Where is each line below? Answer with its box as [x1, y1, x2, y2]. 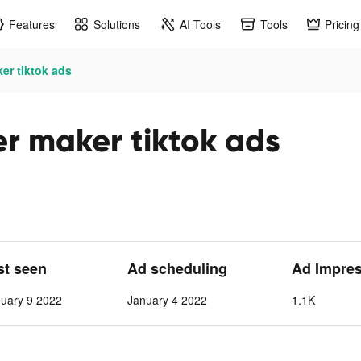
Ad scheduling [127, 258, 227, 279]
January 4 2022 [127, 292, 207, 308]
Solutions [93, 15, 140, 32]
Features [9, 15, 55, 32]
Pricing [325, 15, 359, 32]
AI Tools [180, 15, 221, 32]
